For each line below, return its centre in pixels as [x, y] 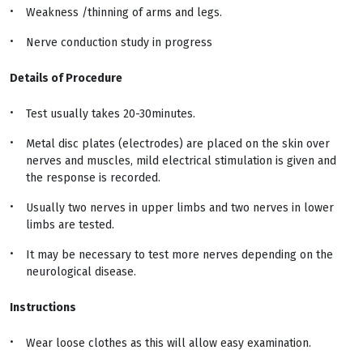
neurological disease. [81, 272]
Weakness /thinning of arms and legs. [124, 13]
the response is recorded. [93, 178]
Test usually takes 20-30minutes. [111, 114]
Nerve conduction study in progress [119, 43]
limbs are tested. [70, 225]
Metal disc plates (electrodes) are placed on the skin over [178, 144]
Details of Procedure [66, 78]
